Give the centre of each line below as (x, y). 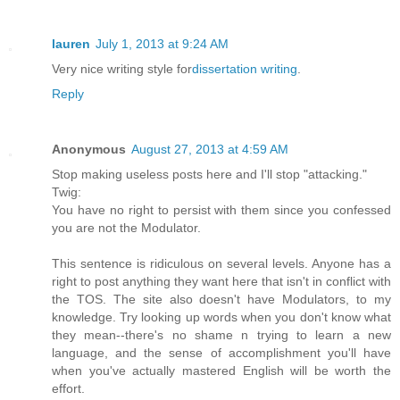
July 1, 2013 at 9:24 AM (162, 43)
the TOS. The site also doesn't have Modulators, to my (221, 299)
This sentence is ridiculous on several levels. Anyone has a (221, 263)
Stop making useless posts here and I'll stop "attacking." (209, 174)
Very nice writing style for (122, 68)
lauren (71, 43)
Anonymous (89, 149)
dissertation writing (245, 68)
